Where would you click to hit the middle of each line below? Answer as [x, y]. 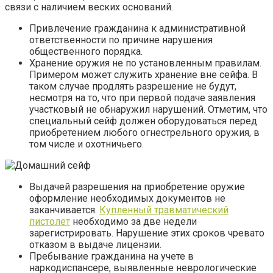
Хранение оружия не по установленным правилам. [145, 63]
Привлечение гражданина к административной [137, 29]
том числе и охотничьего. [87, 144]
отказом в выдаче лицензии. [95, 245]
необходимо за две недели [133, 222]
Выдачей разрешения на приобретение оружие [137, 187]
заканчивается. [64, 210]
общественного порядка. [86, 52]
